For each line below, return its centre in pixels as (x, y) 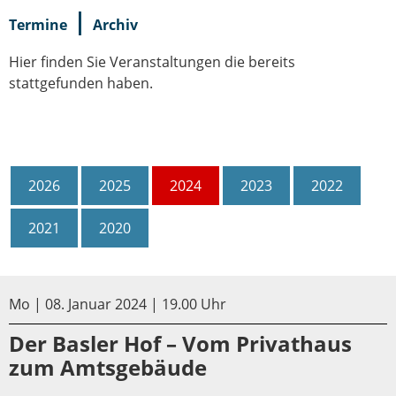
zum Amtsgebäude (108, 367)
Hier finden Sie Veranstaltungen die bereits (152, 61)
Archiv (115, 24)
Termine (38, 24)
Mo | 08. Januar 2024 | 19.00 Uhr (118, 304)
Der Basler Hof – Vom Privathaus (180, 343)
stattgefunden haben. (81, 83)
